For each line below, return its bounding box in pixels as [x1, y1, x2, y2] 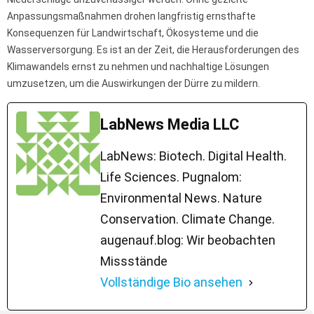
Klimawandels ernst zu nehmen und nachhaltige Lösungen [7, 61, 269, 73]
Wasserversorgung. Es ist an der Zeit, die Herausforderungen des [7, 44, 299, 56]
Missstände [100, 254, 168, 269]
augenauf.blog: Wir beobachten [100, 233, 275, 248]
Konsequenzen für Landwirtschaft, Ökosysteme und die [7, 27, 259, 39]
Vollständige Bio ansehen [100, 275, 243, 290]
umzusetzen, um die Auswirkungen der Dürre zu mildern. [7, 78, 260, 90]
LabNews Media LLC [100, 116, 239, 134]
